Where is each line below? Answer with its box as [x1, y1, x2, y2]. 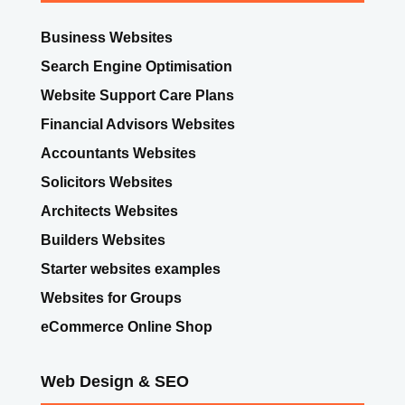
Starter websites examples [40, 260, 221, 277]
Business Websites [40, 29, 173, 45]
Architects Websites [40, 202, 178, 219]
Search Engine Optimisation [40, 58, 232, 74]
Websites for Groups [40, 289, 182, 306]
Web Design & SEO [40, 372, 189, 391]
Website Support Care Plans [40, 87, 234, 103]
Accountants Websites [40, 145, 196, 161]
